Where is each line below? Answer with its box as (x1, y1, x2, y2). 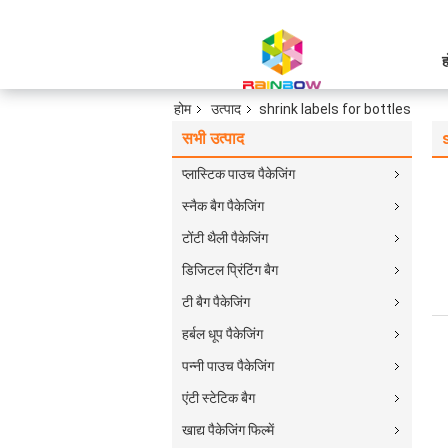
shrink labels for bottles (259, 101, 411, 117)
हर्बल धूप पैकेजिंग (182, 326, 263, 342)
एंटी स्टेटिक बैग (182, 390, 255, 406)
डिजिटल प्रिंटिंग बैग (182, 262, 278, 278)
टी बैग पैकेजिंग (182, 294, 250, 310)
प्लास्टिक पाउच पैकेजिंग (182, 166, 295, 182)
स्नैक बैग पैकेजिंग (182, 198, 264, 214)
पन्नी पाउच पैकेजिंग (182, 358, 274, 374)
